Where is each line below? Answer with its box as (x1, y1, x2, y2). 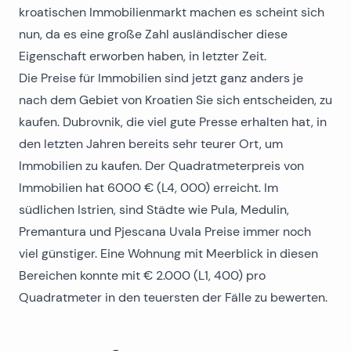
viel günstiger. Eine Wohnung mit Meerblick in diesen (19, 246, 318, 261)
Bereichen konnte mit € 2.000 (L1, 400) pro (19, 268, 266, 283)
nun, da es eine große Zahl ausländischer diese (19, 27, 288, 42)
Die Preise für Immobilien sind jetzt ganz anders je (19, 71, 303, 85)
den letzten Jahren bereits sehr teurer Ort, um (19, 136, 283, 151)
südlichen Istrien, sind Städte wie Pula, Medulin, (19, 202, 289, 217)
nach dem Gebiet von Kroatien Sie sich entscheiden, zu (19, 92, 332, 107)
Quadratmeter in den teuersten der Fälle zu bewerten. (19, 290, 327, 305)
